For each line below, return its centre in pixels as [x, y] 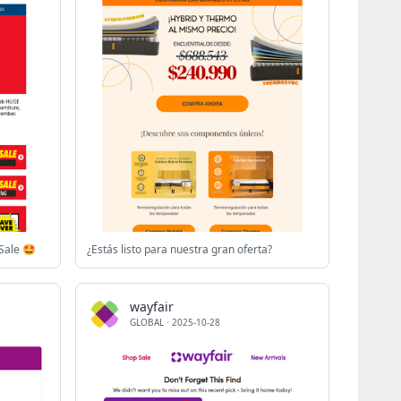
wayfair [152, 307]
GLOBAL [147, 322]
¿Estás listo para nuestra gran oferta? [179, 249]
